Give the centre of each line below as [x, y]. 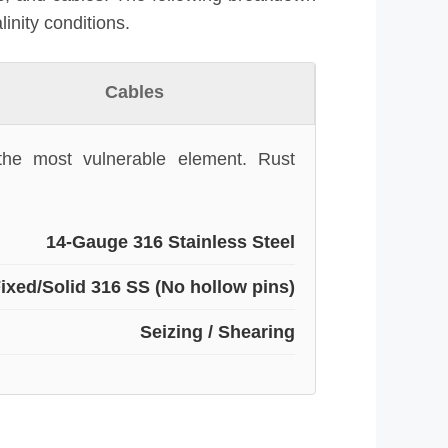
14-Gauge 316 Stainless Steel [170, 241]
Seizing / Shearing [217, 331]
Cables [135, 91]
